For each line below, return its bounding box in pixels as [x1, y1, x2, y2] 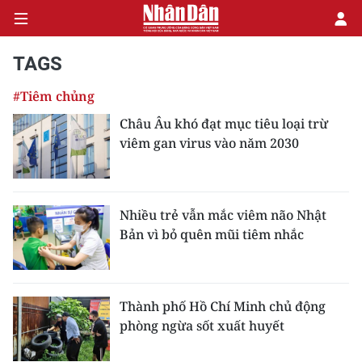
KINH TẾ [12, 141, 66, 158]
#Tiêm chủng [13, 87, 95, 105]
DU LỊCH [12, 296, 66, 314]
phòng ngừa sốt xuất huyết [120, 317, 284, 335]
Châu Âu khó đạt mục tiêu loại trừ [120, 115, 328, 133]
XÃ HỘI [12, 218, 59, 236]
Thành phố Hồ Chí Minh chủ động [120, 297, 326, 315]
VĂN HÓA [12, 179, 73, 197]
